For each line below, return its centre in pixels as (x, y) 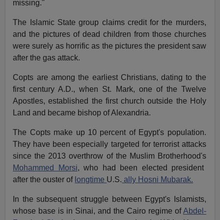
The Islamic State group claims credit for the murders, (110, 22)
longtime (91, 179)
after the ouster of (44, 179)
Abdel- (194, 211)
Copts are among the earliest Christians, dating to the (110, 77)
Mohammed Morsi (45, 167)
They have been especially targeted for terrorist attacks (110, 144)
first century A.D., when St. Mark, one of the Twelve (110, 89)
